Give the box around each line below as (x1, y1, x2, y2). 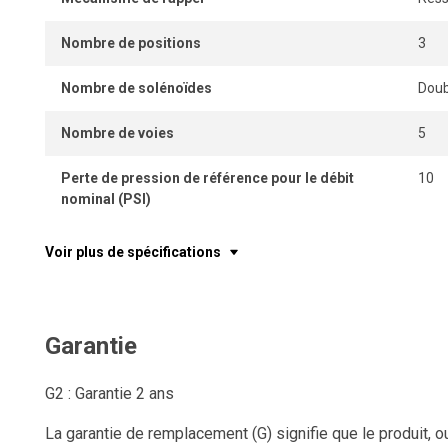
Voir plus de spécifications (45, 244, 221, 260)
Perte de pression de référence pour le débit (61, 170, 354, 186)
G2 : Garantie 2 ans (45, 384, 174, 403)
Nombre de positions (61, 35, 201, 51)
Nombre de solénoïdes (61, 80, 212, 96)
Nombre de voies (61, 125, 174, 141)
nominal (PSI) (61, 191, 151, 207)
